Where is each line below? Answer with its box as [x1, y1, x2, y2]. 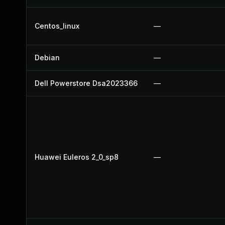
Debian [35, 53, 60, 62]
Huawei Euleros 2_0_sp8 [35, 153, 119, 161]
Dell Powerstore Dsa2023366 [35, 79, 138, 87]
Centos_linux [35, 22, 79, 30]
